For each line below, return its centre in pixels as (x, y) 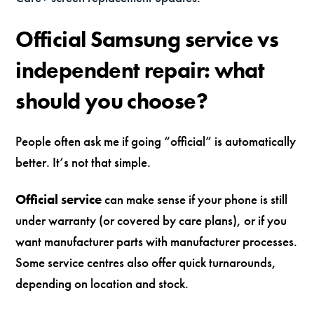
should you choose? (111, 101)
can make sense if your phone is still (195, 199)
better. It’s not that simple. (83, 162)
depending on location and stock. (102, 283)
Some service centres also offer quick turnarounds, (146, 262)
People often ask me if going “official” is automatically (156, 141)
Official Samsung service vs (147, 39)
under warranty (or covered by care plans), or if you (151, 220)
